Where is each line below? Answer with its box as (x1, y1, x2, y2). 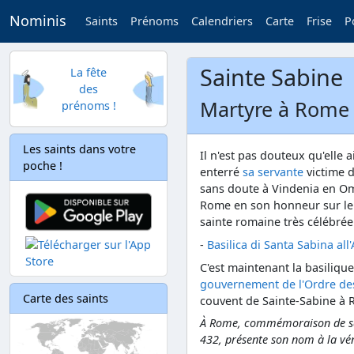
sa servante (243, 164, 303, 179)
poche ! (23, 158, 62, 173)
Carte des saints (23, 290, 108, 306)
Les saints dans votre (23, 141, 136, 156)
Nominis (9, 11, 66, 31)
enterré (200, 164, 243, 179)
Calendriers (191, 13, 253, 29)
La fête (70, 65, 107, 80)
